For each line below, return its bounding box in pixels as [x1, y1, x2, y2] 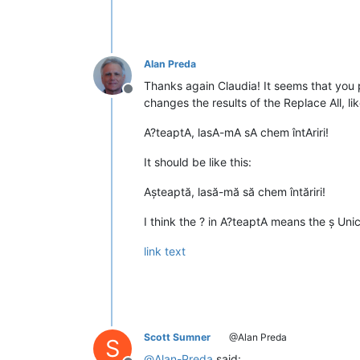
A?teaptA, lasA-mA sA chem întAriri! [144, 125, 329, 139]
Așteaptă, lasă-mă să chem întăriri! [144, 184, 325, 198]
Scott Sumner [144, 330, 211, 343]
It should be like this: [144, 154, 252, 169]
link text [144, 243, 186, 258]
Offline [127, 88, 167, 105]
